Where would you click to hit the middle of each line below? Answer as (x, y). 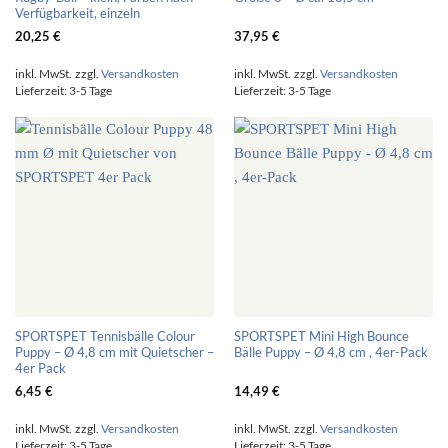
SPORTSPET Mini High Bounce (321, 336)
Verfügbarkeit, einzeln (77, 13)
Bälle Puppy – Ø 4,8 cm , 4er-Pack (330, 352)
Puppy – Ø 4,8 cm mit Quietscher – (114, 352)
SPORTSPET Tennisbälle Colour (104, 336)
